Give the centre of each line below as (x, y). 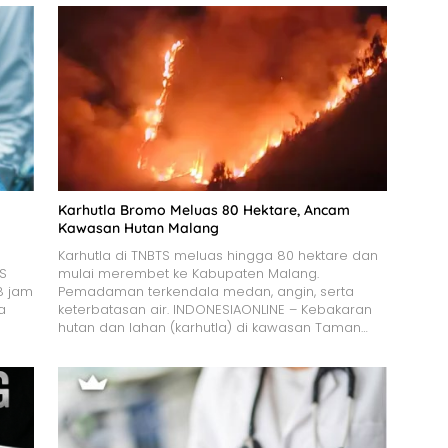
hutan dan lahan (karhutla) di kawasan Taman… (212, 327)
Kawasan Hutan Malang (138, 227)
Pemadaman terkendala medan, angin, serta (205, 291)
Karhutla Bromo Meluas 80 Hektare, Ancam (203, 209)
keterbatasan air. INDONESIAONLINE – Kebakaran (214, 309)
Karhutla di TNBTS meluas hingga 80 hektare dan (217, 255)
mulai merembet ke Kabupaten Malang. (188, 273)
